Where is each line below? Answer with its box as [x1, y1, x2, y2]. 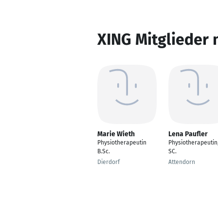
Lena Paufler [168, 130, 208, 138]
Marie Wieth [97, 130, 135, 138]
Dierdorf [97, 159, 120, 165]
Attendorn [168, 159, 195, 165]
